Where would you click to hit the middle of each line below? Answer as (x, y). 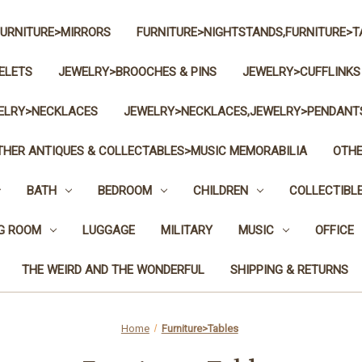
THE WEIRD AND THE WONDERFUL (113, 269)
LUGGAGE (108, 230)
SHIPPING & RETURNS (289, 269)
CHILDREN (220, 190)
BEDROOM (124, 190)
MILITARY (186, 230)
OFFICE (334, 230)
